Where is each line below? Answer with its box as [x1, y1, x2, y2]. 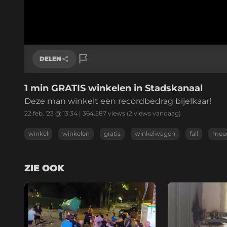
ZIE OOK [24, 162, 64, 174]
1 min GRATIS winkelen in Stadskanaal [24, 82, 203, 94]
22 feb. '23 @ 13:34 [24, 109, 78, 117]
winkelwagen [135, 129, 175, 137]
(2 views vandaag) [125, 109, 181, 117]
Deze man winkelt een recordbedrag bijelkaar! [24, 96, 211, 106]
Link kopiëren [42, 84, 88, 93]
